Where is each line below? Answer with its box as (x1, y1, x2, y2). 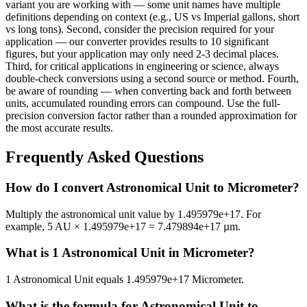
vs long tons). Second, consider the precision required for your (5, 23, 274, 36)
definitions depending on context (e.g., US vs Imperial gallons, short (5, 11, 299, 23)
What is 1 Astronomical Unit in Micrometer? (5, 245, 255, 260)
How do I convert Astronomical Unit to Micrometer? (5, 180, 299, 195)
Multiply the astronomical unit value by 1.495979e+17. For (5, 208, 261, 220)
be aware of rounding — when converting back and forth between (5, 85, 291, 97)
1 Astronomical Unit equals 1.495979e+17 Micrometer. (5, 273, 244, 286)
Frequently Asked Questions (5, 148, 204, 167)
